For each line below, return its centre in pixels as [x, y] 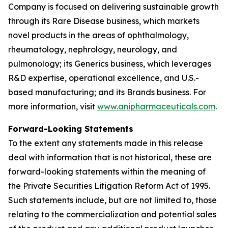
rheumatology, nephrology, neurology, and [93, 49]
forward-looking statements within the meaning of [107, 172]
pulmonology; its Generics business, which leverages [110, 64]
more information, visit [53, 106]
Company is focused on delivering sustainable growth [113, 7]
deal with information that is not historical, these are [110, 157]
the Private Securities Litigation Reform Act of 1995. [109, 186]
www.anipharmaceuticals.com [156, 106]
